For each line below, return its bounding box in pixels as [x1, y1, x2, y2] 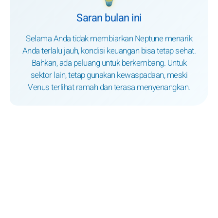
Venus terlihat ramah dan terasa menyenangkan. [28, 81, 190, 94]
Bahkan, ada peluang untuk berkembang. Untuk [31, 57, 187, 70]
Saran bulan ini [76, 10, 142, 26]
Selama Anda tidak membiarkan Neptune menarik [26, 33, 192, 45]
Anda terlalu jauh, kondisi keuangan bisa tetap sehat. [22, 45, 196, 57]
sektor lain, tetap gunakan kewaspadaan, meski [30, 69, 188, 82]
